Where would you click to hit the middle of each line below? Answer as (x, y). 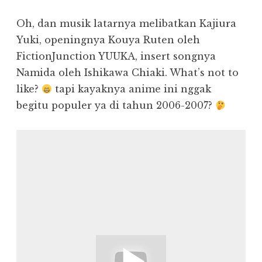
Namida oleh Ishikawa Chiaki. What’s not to (127, 73)
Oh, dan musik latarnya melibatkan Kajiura (126, 24)
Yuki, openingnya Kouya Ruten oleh (108, 40)
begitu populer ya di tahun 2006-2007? (116, 106)
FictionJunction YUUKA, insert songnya (116, 56)
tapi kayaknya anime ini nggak (132, 89)
